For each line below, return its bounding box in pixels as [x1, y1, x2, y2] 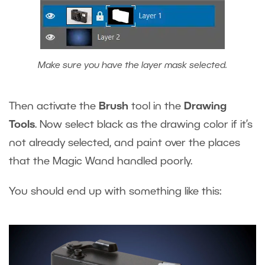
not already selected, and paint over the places [9, 138, 240, 148]
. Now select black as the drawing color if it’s [35, 119, 253, 130]
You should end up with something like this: [9, 186, 222, 196]
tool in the [128, 101, 184, 111]
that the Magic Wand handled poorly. [9, 156, 192, 166]
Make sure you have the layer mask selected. [38, 61, 227, 70]
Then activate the [9, 101, 99, 111]
